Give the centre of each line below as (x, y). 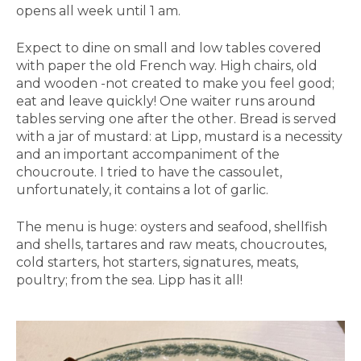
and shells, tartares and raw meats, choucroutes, (171, 244)
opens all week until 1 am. (98, 10)
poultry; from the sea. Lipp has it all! (129, 280)
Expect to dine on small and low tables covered (169, 48)
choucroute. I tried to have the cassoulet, (149, 172)
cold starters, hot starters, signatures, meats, (157, 262)
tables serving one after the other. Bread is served (176, 118)
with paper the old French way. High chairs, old (167, 65)
